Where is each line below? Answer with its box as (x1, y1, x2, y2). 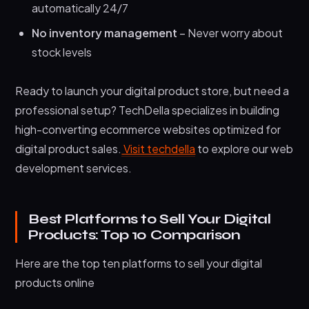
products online (15, 275, 95, 290)
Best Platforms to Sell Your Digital (28, 210, 271, 228)
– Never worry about (177, 25, 283, 40)
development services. (15, 160, 132, 175)
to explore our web (195, 141, 294, 156)
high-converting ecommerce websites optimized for (15, 121, 281, 137)
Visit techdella (121, 141, 196, 156)
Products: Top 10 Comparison (28, 226, 241, 243)
